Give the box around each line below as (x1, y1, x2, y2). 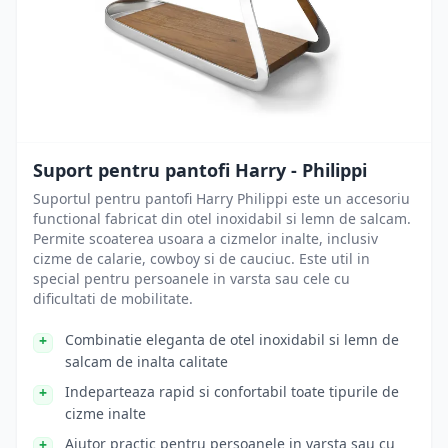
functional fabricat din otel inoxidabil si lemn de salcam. (33, 209, 411, 228)
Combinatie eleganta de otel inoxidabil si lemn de (65, 330, 399, 349)
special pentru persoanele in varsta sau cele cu (33, 269, 350, 288)
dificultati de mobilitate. (33, 289, 193, 308)
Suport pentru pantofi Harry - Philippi (33, 158, 367, 182)
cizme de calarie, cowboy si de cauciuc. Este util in (33, 249, 370, 268)
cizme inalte (65, 404, 146, 423)
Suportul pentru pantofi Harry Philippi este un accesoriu (33, 189, 410, 208)
